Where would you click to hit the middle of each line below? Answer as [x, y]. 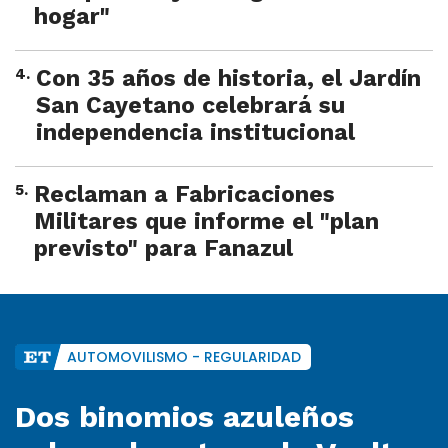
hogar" [72, 17]
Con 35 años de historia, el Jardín [228, 79]
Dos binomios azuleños [184, 417]
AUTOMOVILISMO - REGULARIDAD [184, 357]
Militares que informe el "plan [206, 222]
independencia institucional [195, 133]
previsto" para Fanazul [163, 249]
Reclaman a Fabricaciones [184, 195]
